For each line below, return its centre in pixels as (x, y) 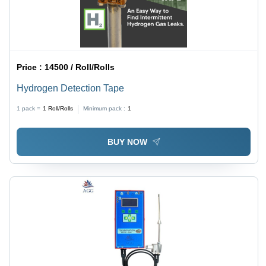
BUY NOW (127, 142)
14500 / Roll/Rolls (80, 67)
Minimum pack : (104, 108)
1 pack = (29, 108)
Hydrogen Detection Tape (71, 88)
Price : (31, 67)
